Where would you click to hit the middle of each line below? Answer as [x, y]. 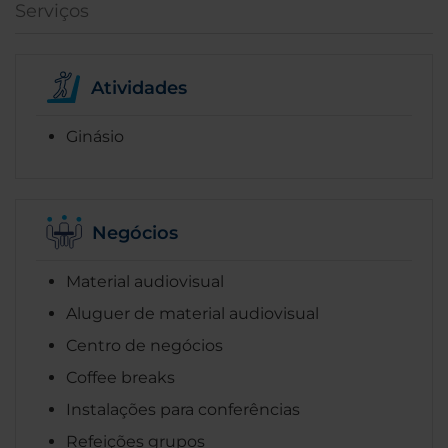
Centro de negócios [144, 346]
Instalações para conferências [183, 410]
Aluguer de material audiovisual [192, 314]
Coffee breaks [120, 378]
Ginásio [95, 137]
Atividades [139, 87]
